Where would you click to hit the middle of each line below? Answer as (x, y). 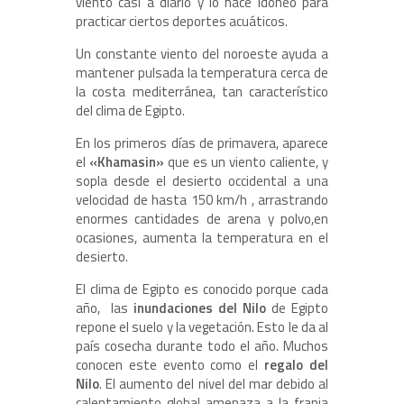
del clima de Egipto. (130, 111)
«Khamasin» (127, 162)
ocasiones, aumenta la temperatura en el (202, 238)
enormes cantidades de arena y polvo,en (202, 219)
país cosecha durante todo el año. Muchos (202, 346)
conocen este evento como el (170, 365)
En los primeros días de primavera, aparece (202, 143)
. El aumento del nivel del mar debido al (214, 384)
